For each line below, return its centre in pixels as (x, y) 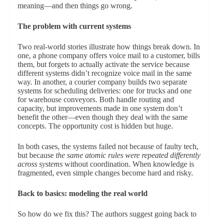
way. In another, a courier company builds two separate (102, 82)
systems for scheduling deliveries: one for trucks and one (104, 91)
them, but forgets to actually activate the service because (103, 65)
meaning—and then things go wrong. (75, 6)
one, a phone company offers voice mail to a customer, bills (109, 56)
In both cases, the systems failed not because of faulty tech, (108, 147)
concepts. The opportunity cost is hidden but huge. (95, 126)
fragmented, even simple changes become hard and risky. (105, 173)
